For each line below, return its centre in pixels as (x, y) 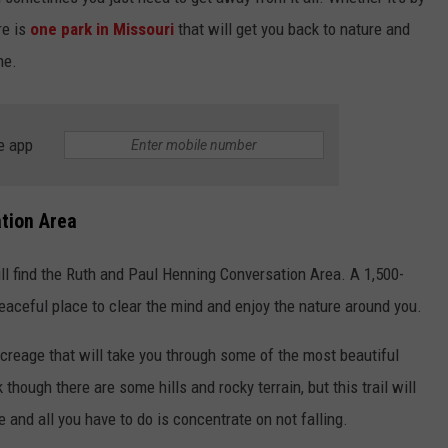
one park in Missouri (102, 29)
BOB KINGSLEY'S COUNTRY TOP (156, 59)
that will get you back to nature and (292, 29)
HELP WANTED (312, 41)
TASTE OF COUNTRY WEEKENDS (155, 128)
